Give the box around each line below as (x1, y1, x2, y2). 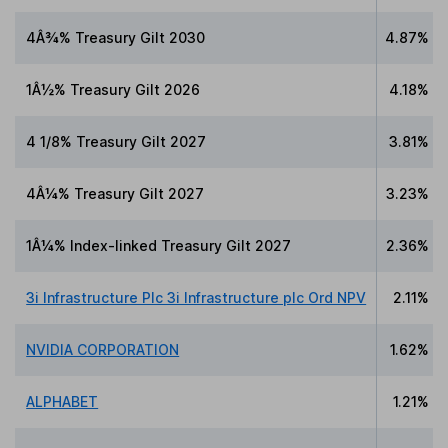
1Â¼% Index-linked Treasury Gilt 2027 (26, 236, 292, 254)
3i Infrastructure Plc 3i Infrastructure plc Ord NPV (26, 288, 367, 306)
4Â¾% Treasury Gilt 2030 (26, 28, 206, 46)
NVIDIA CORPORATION (26, 340, 180, 358)
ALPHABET (26, 392, 99, 410)
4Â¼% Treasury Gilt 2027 (26, 184, 205, 202)
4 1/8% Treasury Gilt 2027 (26, 132, 207, 150)
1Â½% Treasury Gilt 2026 (26, 80, 201, 98)
